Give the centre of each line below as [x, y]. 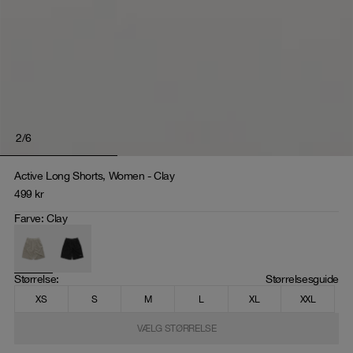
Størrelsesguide [302, 279]
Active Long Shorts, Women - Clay [95, 176]
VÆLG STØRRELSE [176, 328]
